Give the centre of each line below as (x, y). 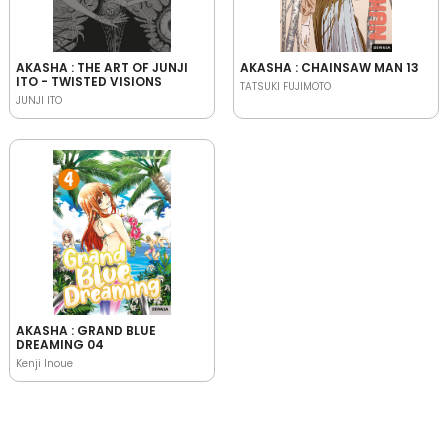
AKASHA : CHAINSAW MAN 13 (329, 67)
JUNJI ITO (39, 100)
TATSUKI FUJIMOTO (285, 86)
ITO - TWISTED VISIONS (89, 81)
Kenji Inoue (44, 363)
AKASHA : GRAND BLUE (86, 330)
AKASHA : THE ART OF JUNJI (102, 67)
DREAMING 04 (60, 344)
